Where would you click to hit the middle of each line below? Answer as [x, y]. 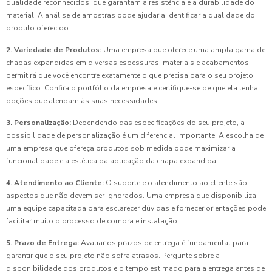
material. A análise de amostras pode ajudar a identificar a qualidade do [131, 15]
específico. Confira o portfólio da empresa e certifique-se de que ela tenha [132, 88]
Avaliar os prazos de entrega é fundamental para [164, 243]
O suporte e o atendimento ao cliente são [175, 183]
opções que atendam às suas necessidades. [83, 101]
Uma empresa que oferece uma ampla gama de [183, 50]
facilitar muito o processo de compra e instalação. [93, 221]
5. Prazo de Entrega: [42, 243]
